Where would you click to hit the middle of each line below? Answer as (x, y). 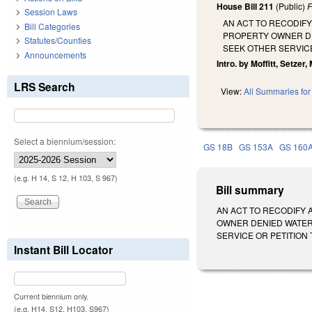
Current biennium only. (51, 296)
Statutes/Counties (58, 40)
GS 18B (218, 147)
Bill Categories (52, 26)
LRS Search (45, 86)
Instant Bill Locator (63, 249)
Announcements (55, 54)
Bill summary (250, 190)
